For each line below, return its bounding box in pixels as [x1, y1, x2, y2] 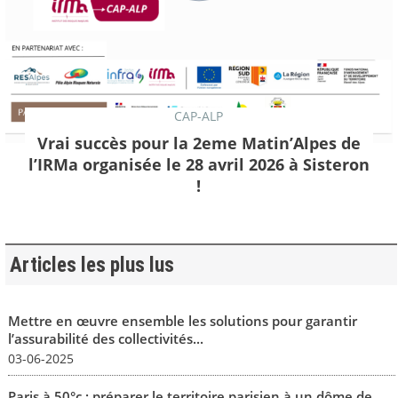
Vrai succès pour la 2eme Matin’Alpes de [36, 132, 361, 155]
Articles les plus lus [9, 252, 174, 277]
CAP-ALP [174, 107, 224, 125]
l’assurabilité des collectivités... [7, 329, 203, 347]
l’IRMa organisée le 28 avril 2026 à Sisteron [28, 154, 370, 176]
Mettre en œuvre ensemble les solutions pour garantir [7, 311, 357, 330]
